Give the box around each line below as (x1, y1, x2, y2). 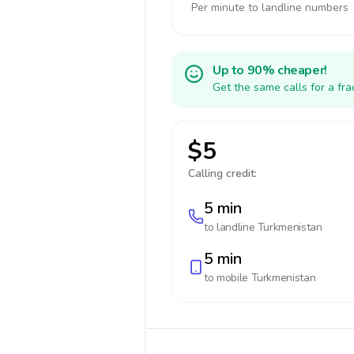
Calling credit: (188, 166, 257, 181)
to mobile (204, 270, 251, 285)
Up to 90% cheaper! (213, 62, 327, 79)
